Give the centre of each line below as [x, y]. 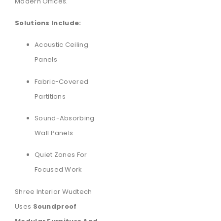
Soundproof [55, 206]
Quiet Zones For [61, 155]
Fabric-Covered [62, 81]
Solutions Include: [48, 23]
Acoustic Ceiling [61, 45]
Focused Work [58, 170]
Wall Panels [54, 133]
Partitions [50, 96]
